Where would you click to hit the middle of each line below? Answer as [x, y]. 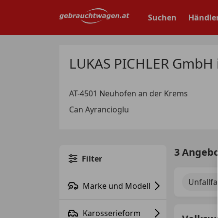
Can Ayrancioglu [99, 109]
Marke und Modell [117, 186]
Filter [92, 158]
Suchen [162, 18]
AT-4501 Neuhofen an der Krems [128, 93]
